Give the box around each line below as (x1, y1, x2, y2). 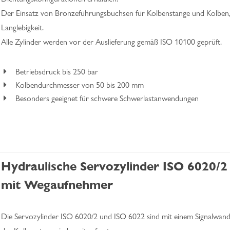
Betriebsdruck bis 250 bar (15, 67, 98, 76)
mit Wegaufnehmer (1, 177, 113, 193)
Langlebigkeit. (1, 23, 44, 32)
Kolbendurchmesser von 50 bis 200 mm (15, 80, 144, 90)
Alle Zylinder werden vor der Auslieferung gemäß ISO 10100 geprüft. (1, 37, 222, 47)
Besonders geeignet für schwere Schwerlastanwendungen (15, 93, 199, 103)
